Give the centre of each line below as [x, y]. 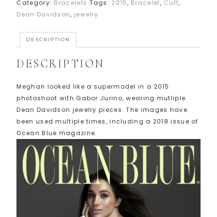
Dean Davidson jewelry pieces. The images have [102, 109]
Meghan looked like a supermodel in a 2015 [93, 86]
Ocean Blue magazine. [57, 133]
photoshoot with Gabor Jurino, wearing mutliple [101, 98]
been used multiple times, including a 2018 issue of [108, 121]
